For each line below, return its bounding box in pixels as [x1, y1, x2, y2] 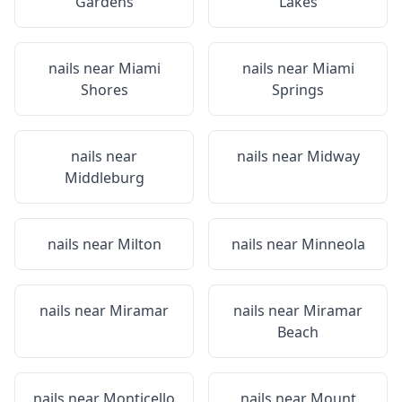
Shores [80, 80, 128, 100]
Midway [306, 146, 360, 166]
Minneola [301, 234, 365, 254]
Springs [272, 80, 324, 100]
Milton [117, 234, 162, 254]
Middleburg [64, 168, 144, 188]
